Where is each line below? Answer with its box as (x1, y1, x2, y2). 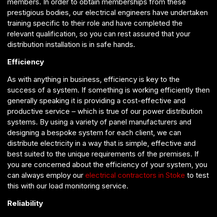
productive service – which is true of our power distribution (7, 107, 202, 116)
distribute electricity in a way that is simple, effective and (7, 139, 196, 148)
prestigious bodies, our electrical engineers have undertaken (7, 8, 208, 17)
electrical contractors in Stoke (85, 170, 185, 180)
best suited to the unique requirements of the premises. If (7, 149, 199, 158)
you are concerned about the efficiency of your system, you (7, 160, 207, 169)
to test (185, 170, 209, 180)
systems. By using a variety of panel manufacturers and (7, 117, 191, 126)
